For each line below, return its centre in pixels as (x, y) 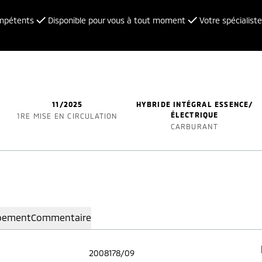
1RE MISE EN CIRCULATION (68, 116)
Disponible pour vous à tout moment (117, 20)
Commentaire (61, 217)
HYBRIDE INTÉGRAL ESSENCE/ (194, 104)
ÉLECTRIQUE (194, 115)
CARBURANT (194, 126)
